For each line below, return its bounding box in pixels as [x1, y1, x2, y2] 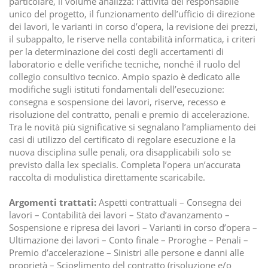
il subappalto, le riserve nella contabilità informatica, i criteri [9, 33, 255, 45]
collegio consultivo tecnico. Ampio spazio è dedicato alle [9, 71, 240, 83]
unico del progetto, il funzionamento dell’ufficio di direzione [9, 8, 255, 20]
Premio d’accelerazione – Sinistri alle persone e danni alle [9, 246, 244, 259]
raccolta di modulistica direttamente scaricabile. [9, 171, 205, 184]
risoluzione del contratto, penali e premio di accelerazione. [9, 108, 249, 121]
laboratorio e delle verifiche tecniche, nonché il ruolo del [9, 58, 240, 71]
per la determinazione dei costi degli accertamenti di [9, 45, 224, 58]
